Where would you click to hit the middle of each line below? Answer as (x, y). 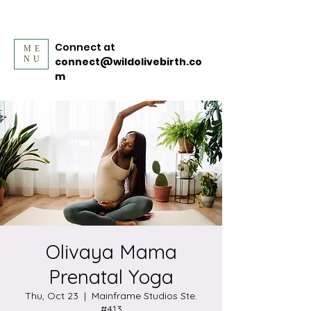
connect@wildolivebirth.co (128, 62)
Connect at (85, 47)
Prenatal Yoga (111, 277)
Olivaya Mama (111, 252)
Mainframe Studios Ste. (144, 296)
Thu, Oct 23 (52, 296)
